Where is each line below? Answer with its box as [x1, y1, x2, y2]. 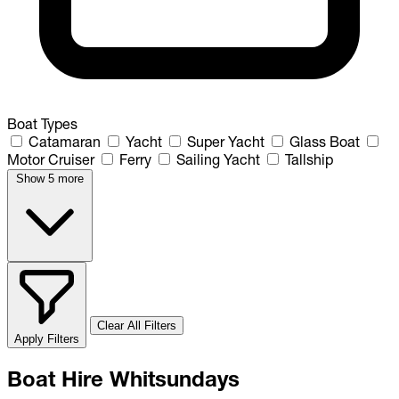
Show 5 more [16, 171, 84, 185]
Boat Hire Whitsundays [7, 365, 240, 392]
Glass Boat [289, 132, 360, 151]
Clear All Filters [97, 318, 176, 332]
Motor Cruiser [7, 150, 94, 168]
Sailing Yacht [176, 150, 260, 168]
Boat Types [7, 114, 77, 133]
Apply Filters [14, 331, 79, 346]
